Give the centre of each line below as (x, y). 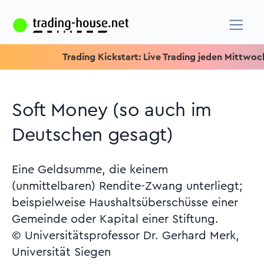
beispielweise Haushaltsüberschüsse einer (125, 203)
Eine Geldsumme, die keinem (90, 170)
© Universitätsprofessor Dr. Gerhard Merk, (126, 236)
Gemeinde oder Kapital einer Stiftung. (115, 219)
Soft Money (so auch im (112, 110)
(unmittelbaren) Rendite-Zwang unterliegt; (127, 186)
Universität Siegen (61, 252)
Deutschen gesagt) (93, 135)
